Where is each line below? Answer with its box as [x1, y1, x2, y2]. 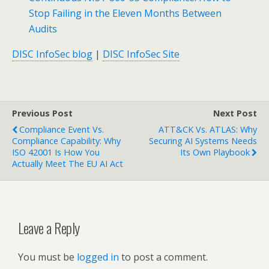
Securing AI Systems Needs [149, 135, 257, 147]
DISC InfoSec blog [12, 47, 92, 61]
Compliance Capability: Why [12, 135, 121, 147]
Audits [29, 22, 58, 36]
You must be [18, 250, 77, 264]
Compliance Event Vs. [19, 124, 104, 136]
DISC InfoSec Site [103, 47, 180, 61]
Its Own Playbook [180, 147, 250, 159]
